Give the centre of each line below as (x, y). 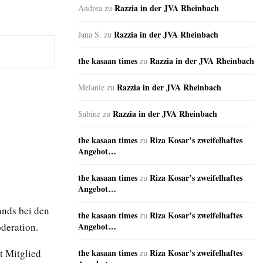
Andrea (90, 8)
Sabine (89, 114)
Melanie (91, 87)
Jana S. (90, 35)
